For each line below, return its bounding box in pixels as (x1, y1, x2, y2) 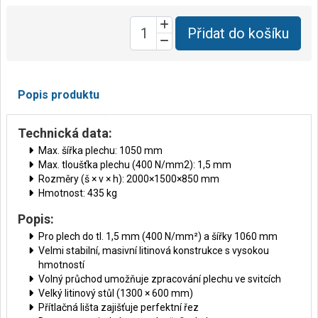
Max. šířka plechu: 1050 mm (38, 144, 163, 156)
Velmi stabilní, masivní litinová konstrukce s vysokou (38, 244, 269, 256)
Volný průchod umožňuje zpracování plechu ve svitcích (38, 273, 281, 285)
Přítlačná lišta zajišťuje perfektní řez (38, 301, 199, 313)
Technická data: (18, 125, 112, 141)
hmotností (38, 258, 84, 270)
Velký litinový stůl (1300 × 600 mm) (38, 287, 193, 299)
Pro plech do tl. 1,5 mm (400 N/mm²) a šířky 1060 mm (38, 230, 278, 242)
